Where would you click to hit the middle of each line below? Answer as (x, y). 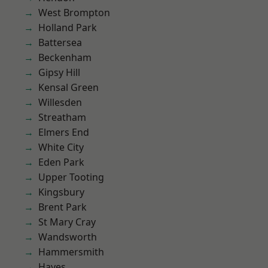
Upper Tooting (71, 177)
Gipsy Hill (59, 72)
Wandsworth (68, 237)
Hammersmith (71, 252)
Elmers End (64, 132)
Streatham (62, 117)
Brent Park (63, 207)
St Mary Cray (67, 222)
